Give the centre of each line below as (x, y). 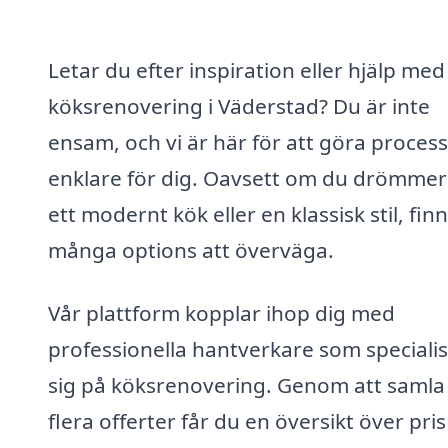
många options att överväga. (191, 249)
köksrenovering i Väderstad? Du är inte (239, 105)
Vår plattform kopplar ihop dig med (221, 313)
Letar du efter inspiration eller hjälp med (246, 69)
